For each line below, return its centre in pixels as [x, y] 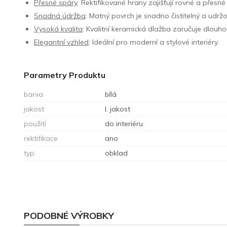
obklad [117, 153]
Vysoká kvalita [59, 29]
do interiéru [124, 123]
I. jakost [118, 109]
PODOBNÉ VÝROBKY [69, 215]
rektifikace [41, 138]
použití [35, 123]
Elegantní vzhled [62, 42]
